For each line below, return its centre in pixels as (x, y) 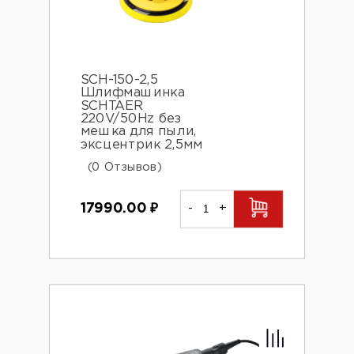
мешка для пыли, (139, 132)
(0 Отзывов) (124, 168)
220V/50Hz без (131, 119)
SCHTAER (111, 106)
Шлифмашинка (132, 93)
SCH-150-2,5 (119, 80)
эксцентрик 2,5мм (141, 145)
